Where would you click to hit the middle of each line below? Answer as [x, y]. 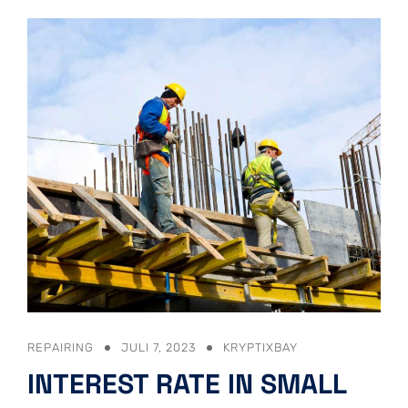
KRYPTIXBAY [260, 347]
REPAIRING [61, 347]
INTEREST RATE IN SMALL [187, 383]
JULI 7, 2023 [158, 347]
